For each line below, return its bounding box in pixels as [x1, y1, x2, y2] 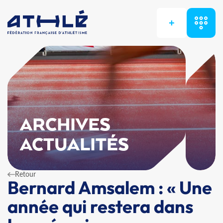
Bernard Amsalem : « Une [7, 176, 212, 199]
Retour [15, 170, 36, 178]
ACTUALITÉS [20, 135, 129, 155]
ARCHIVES [20, 115, 111, 135]
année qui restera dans [7, 195, 193, 218]
